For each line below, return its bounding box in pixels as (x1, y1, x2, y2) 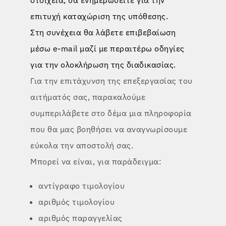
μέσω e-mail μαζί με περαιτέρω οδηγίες (30, 43, 185, 53)
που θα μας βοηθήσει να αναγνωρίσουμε (30, 124, 187, 134)
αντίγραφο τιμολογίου (38, 180, 125, 191)
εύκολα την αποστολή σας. (30, 140, 133, 150)
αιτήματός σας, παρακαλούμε (30, 91, 145, 102)
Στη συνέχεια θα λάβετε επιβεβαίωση (30, 27, 176, 37)
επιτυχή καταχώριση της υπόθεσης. (30, 11, 168, 21)
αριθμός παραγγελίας (38, 212, 123, 223)
